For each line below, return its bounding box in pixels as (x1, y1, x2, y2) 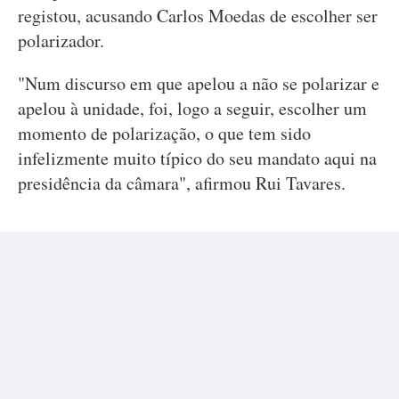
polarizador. (18, 28, 104, 53)
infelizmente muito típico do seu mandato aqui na (18, 146, 377, 170)
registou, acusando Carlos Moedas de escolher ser (18, 4, 378, 28)
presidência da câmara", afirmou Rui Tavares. (18, 171, 346, 195)
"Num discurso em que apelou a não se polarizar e (18, 71, 379, 95)
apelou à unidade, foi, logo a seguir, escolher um (18, 96, 367, 120)
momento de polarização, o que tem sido (18, 121, 311, 145)
